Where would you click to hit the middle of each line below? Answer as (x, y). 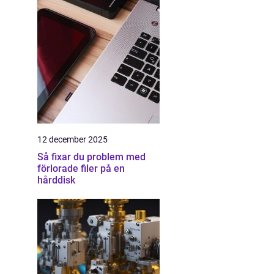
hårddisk (56, 180)
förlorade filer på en (81, 168)
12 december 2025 (72, 139)
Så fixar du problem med (91, 157)
